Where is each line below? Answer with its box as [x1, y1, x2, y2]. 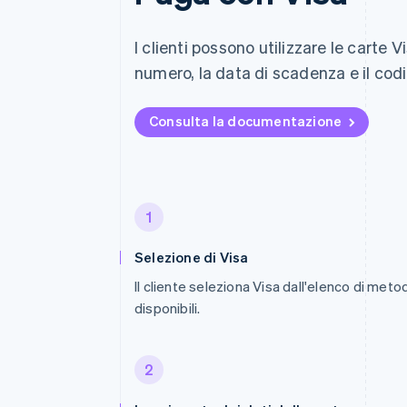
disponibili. [134, 299, 201, 317]
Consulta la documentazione [149, 112, 342, 130]
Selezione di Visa [134, 248, 249, 266]
